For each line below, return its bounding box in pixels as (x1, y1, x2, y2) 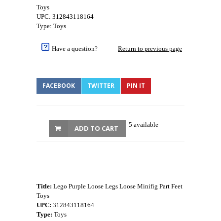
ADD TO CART (74, 123, 118, 133)
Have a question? (52, 44, 98, 52)
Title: (37, 182, 52, 190)
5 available (129, 120, 158, 128)
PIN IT (127, 81, 145, 90)
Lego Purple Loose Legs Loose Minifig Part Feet (52, 182, 183, 190)
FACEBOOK (42, 81, 75, 90)
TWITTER (87, 81, 114, 90)
